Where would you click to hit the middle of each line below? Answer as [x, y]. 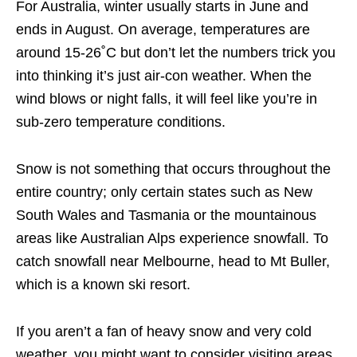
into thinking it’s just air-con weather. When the [164, 76]
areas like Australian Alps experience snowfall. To [172, 239]
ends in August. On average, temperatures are [163, 30]
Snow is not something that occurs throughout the [173, 169]
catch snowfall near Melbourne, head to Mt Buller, [173, 262]
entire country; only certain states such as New [164, 192]
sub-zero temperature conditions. [121, 122]
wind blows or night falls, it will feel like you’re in [167, 99]
